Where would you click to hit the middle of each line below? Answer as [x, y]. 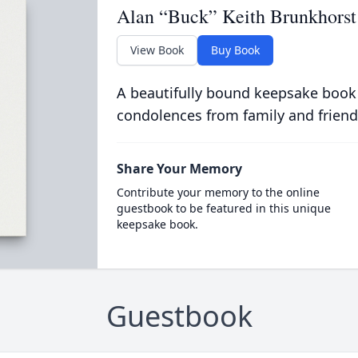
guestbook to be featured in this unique [223, 208]
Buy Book [235, 50]
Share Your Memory [179, 169]
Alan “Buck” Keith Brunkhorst [236, 16]
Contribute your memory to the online [218, 192]
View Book [157, 50]
